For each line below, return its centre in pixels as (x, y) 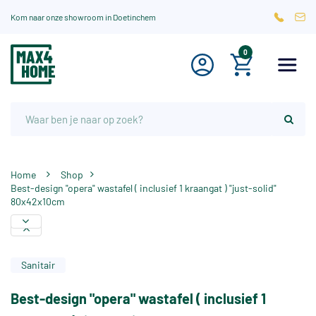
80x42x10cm (38, 202)
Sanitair (38, 265)
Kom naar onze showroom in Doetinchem (83, 17)
